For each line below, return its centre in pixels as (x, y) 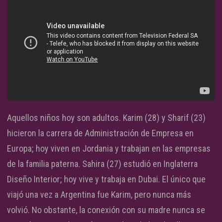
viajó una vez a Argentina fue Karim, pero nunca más (99, 194)
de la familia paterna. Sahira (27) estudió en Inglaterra (102, 164)
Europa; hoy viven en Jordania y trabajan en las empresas (109, 148)
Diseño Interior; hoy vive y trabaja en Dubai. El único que (106, 179)
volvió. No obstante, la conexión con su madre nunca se (106, 210)
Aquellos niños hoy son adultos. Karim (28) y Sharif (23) (106, 117)
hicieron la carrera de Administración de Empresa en (100, 133)
